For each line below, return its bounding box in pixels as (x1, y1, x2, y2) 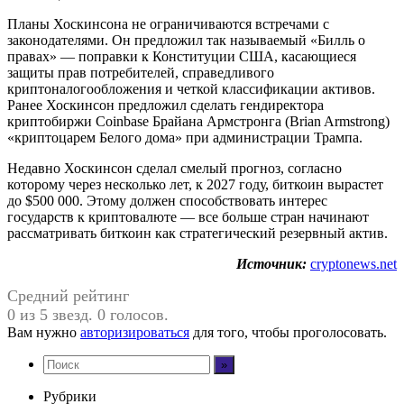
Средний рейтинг (7, 286, 129, 305)
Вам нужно (7, 324, 80, 340)
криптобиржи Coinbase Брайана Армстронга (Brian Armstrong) (7, 113, 390, 129)
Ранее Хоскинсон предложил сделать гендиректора (7, 96, 324, 113)
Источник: (236, 255, 307, 271)
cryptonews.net (310, 255, 397, 271)
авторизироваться (80, 324, 189, 340)
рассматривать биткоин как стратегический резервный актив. (7, 225, 388, 241)
